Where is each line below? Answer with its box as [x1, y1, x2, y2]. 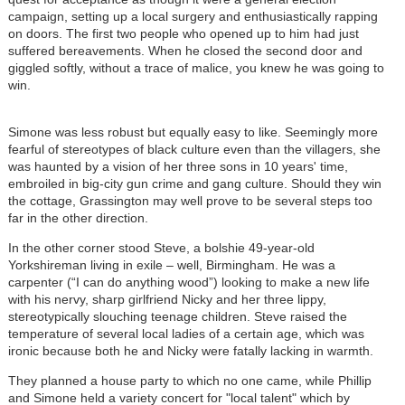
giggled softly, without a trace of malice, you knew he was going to [7, 60, 384, 75]
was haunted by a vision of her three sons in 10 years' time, [7, 158, 348, 174]
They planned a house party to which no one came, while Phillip [7, 372, 372, 388]
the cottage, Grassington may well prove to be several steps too [7, 193, 372, 208]
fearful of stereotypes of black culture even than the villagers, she [7, 141, 381, 156]
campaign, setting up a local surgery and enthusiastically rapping [7, 8, 378, 24]
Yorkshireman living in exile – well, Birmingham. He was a [7, 257, 335, 272]
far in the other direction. [7, 210, 148, 225]
